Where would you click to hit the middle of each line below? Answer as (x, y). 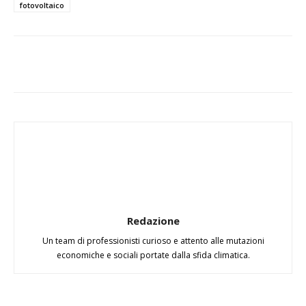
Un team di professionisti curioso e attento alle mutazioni (153, 241)
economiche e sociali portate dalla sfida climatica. (153, 255)
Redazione (153, 221)
